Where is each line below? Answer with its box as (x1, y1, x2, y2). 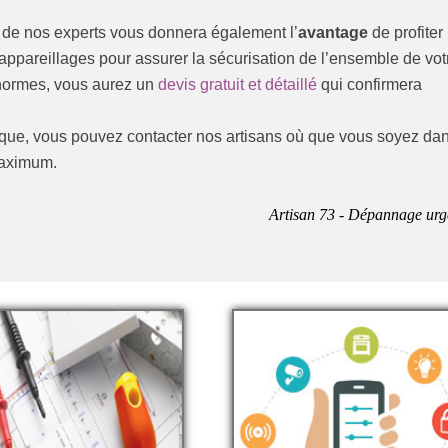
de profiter (368, 23, 444, 41)
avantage (298, 23, 369, 41)
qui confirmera (317, 75, 423, 93)
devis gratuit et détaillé (158, 75, 318, 93)
